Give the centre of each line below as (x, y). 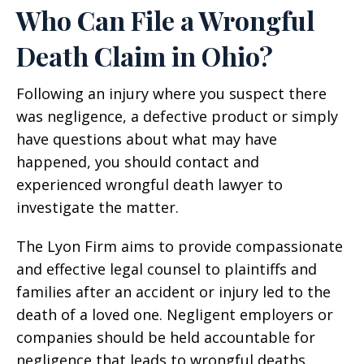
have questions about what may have (147, 139)
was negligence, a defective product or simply (177, 116)
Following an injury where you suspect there (171, 93)
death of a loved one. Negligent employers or (175, 314)
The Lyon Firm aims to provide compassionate (180, 246)
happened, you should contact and (138, 162)
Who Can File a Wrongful (165, 20)
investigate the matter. (97, 207)
